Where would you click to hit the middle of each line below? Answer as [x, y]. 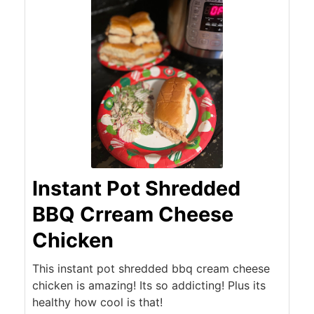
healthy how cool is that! [97, 302]
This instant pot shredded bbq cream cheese [151, 268]
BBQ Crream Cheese [132, 214]
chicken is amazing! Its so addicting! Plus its [149, 285]
